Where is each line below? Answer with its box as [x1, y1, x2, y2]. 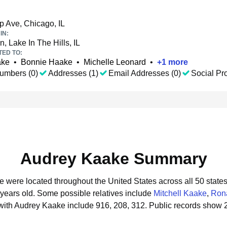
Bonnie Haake [21, 58, 72, 66]
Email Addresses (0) [108, 69, 181, 78]
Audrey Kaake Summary [20, 149, 207, 168]
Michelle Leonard [84, 58, 146, 66]
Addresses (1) [48, 69, 98, 78]
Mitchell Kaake [154, 189, 207, 198]
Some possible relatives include [37, 189, 154, 198]
